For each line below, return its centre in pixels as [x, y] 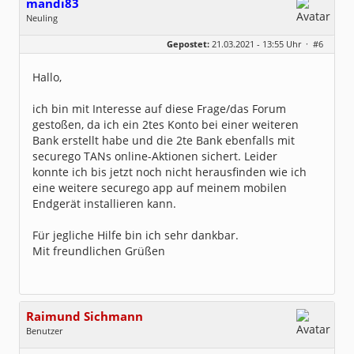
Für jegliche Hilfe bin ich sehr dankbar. [136, 235]
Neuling [42, 18]
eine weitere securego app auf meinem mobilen [160, 188]
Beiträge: [46, 45]
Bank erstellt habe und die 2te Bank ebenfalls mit [164, 140]
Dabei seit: [49, 57]
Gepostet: [188, 44]
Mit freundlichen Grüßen [99, 251]
